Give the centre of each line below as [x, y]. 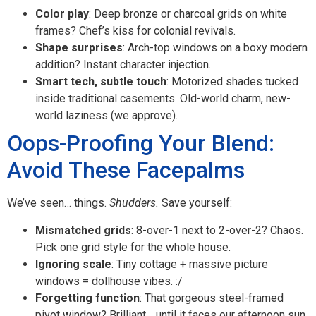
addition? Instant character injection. [123, 65]
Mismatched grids [83, 230]
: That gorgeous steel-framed [212, 298]
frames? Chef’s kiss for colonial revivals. [135, 31]
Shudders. [134, 203]
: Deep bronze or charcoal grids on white [188, 14]
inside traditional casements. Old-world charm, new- [163, 99]
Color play [62, 14]
